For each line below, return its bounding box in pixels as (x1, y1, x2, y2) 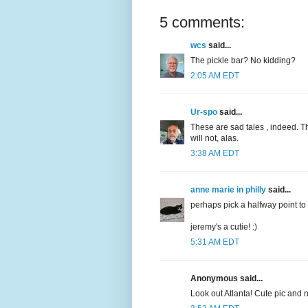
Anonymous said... (190, 274, 263, 284)
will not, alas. (190, 133, 239, 144)
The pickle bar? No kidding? (190, 56, 296, 66)
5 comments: (159, 14, 245, 32)
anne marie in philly (190, 185, 266, 195)
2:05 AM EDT (190, 71, 239, 81)
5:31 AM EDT (190, 237, 239, 247)
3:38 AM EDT (190, 148, 239, 159)
